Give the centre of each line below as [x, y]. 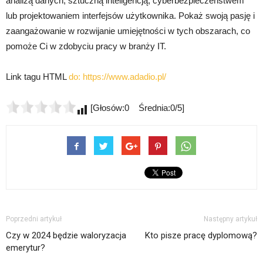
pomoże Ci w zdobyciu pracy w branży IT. [86, 46]
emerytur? [26, 248]
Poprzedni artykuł [34, 219]
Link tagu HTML [37, 77]
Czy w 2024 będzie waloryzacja [66, 235]
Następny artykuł [230, 219]
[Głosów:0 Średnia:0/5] [136, 108]
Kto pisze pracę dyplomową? [201, 235]
